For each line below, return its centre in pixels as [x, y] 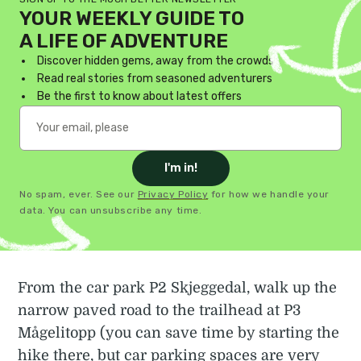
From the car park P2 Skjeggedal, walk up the [178, 287]
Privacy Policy [173, 194]
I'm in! [180, 168]
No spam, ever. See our [79, 194]
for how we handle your [269, 194]
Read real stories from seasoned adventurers [155, 78]
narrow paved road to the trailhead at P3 [160, 310]
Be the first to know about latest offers [140, 96]
